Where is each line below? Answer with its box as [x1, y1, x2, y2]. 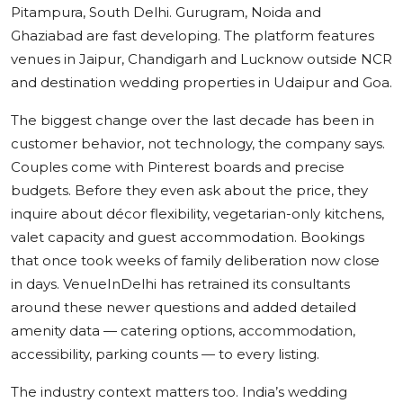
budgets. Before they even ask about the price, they [11, 181, 368, 199]
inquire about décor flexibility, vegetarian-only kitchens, [11, 204, 384, 222]
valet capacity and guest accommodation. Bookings [11, 228, 364, 246]
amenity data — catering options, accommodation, [11, 321, 355, 339]
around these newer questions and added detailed [11, 298, 356, 316]
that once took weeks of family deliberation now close [11, 251, 380, 269]
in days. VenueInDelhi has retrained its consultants [11, 274, 350, 292]
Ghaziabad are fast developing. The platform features [11, 26, 374, 44]
